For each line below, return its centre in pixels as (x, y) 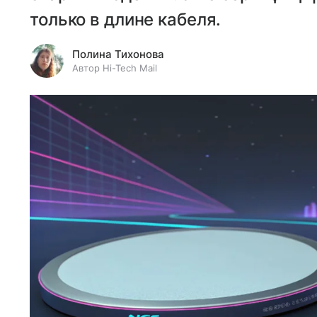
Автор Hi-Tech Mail (115, 68)
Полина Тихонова (118, 54)
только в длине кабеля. (126, 19)
